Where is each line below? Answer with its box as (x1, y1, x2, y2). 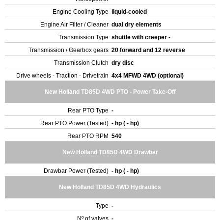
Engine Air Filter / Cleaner (40, 21, 109, 28)
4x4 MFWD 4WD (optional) (111, 72, 185, 79)
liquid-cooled (111, 8, 148, 15)
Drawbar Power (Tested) (44, 167, 109, 174)
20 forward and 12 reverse (111, 47, 187, 54)
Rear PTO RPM (67, 133, 109, 139)
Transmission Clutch (54, 59, 109, 66)
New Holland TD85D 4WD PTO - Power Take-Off (44, 88, 176, 95)
